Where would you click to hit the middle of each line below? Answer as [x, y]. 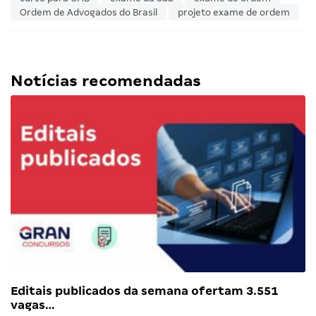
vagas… [33, 305]
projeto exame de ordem [234, 13]
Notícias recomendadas [106, 81]
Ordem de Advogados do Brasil [89, 13]
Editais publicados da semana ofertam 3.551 [144, 291]
